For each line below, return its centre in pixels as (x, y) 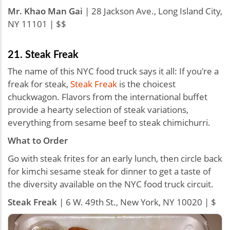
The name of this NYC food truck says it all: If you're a (113, 71)
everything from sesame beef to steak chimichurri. (109, 122)
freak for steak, (39, 84)
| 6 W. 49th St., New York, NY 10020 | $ (137, 202)
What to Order (38, 140)
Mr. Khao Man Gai (45, 11)
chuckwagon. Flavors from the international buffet (108, 97)
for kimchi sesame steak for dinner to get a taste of (109, 171)
